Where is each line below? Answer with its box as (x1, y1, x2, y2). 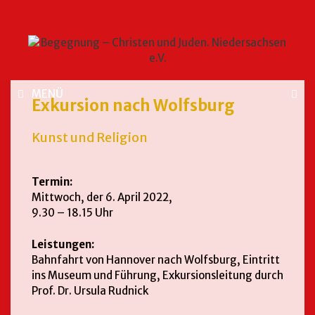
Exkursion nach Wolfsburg (32, 95, 235, 115)
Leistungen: (32, 237, 94, 251)
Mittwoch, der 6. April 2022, (32, 191, 172, 204)
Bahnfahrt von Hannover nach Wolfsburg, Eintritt (32, 252, 280, 266)
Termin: (32, 175, 72, 188)
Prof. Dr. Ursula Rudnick (32, 283, 148, 297)
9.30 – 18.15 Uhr (32, 206, 113, 219)
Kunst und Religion (32, 129, 148, 146)
